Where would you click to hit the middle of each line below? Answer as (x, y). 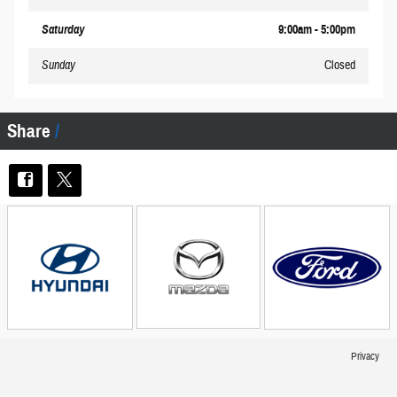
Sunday (58, 66)
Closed (340, 66)
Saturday (63, 30)
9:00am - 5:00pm (317, 30)
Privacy (365, 357)
